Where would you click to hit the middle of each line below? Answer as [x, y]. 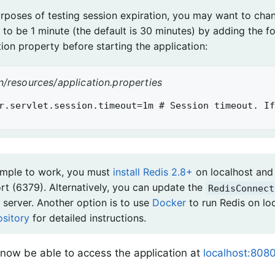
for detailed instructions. [88, 218]
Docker [169, 203]
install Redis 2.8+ [153, 172]
